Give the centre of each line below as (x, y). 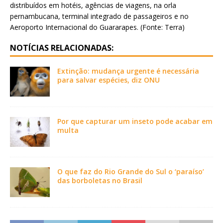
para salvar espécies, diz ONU (109, 80)
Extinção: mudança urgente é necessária (128, 71)
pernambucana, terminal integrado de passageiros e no (99, 16)
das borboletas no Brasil (100, 181)
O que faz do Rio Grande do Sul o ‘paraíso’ (131, 172)
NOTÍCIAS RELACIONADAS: (62, 48)
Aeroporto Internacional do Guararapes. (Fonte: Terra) (97, 27)
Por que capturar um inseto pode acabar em (135, 121)
